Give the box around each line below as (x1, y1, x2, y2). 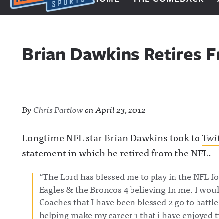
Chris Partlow (33, 102, 83, 116)
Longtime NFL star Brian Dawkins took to (22, 129, 202, 145)
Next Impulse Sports (9, 11, 98, 27)
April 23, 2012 (95, 102, 146, 116)
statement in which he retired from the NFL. (22, 144, 211, 160)
